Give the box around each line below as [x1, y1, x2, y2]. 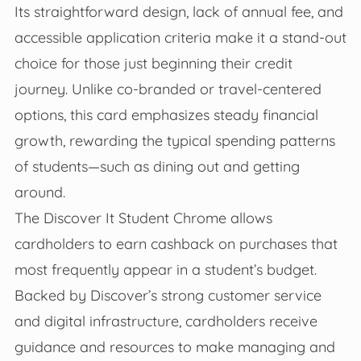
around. [14, 183, 65, 201]
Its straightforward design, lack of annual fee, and [14, 2, 343, 21]
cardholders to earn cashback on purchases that [14, 234, 338, 253]
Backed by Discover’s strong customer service [14, 286, 322, 305]
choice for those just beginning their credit [14, 54, 293, 73]
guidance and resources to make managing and [14, 338, 335, 356]
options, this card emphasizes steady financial [14, 106, 318, 124]
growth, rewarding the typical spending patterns [14, 131, 335, 150]
